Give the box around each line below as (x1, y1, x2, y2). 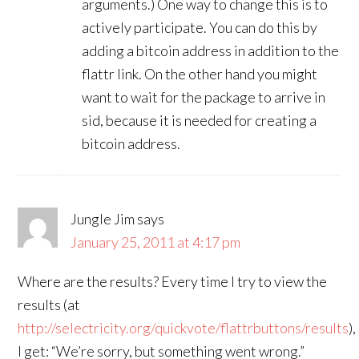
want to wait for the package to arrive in (82, 88, 326, 106)
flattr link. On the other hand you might (82, 65, 318, 83)
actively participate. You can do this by (82, 18, 318, 36)
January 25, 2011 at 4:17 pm (71, 233, 241, 251)
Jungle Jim (71, 210, 135, 228)
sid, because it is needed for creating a (82, 111, 317, 129)
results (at (18, 296, 81, 313)
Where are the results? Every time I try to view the (18, 272, 328, 290)
